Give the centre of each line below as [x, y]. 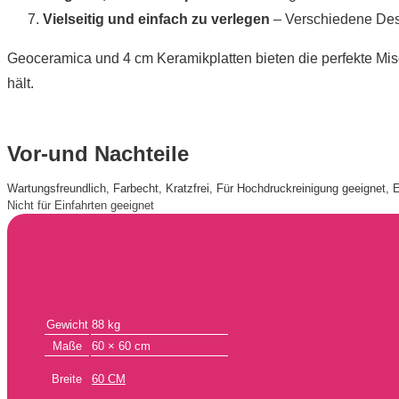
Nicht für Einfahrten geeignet [81, 205]
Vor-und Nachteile [98, 153]
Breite [67, 379]
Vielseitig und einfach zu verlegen [156, 19]
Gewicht [67, 325]
